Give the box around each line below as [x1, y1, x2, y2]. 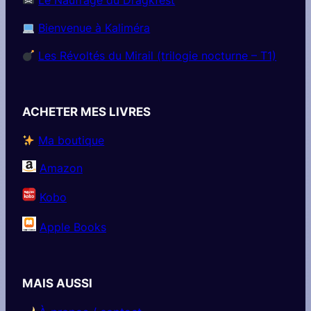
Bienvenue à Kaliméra [38, 20, 151, 35]
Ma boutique [38, 133, 105, 148]
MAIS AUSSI [22, 276, 92, 291]
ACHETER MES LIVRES [22, 104, 151, 119]
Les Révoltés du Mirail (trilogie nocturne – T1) [38, 48, 277, 62]
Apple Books [40, 220, 106, 235]
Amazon [40, 161, 83, 176]
